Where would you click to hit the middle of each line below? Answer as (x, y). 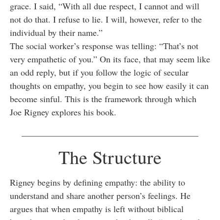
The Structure (110, 157)
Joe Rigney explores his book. (63, 112)
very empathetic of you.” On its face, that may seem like (110, 59)
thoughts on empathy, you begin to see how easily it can (109, 85)
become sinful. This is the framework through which (103, 98)
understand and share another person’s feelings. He (100, 196)
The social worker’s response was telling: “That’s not (104, 45)
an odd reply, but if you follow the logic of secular (99, 72)
